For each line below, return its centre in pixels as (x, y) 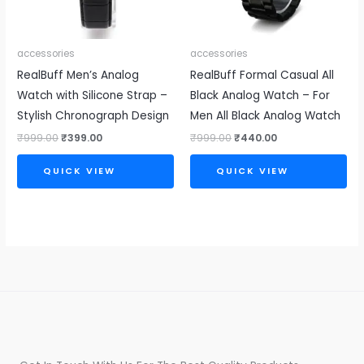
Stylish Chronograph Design (93, 116)
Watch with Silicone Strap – (93, 96)
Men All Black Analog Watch (265, 116)
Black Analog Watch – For (260, 96)
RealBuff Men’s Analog (78, 76)
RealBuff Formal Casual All (262, 76)
